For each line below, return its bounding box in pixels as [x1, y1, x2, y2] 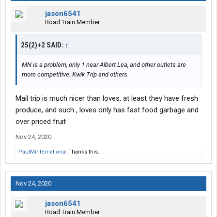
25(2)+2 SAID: [21, 41, 65, 50]
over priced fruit [15, 117, 66, 126]
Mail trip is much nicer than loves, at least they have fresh [15, 94, 198, 103]
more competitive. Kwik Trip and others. [22, 71, 129, 78]
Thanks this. [67, 149, 99, 155]
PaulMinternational [18, 149, 67, 155]
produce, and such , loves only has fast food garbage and [15, 106, 199, 115]
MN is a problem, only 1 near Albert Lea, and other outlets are [22, 61, 186, 69]
